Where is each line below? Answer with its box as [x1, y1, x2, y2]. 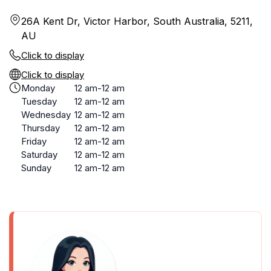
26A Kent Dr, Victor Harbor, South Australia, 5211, [21, 15, 253, 27]
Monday [21, 82, 55, 94]
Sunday [21, 162, 51, 174]
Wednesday [21, 109, 71, 120]
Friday [21, 135, 47, 147]
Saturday [21, 149, 57, 160]
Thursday [21, 122, 60, 134]
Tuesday [21, 96, 57, 107]
